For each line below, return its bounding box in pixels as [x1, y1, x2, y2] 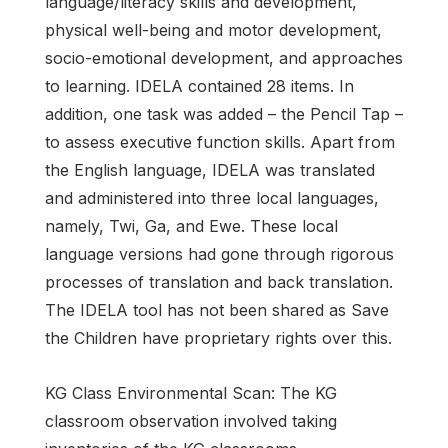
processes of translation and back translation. [45, 271, 393, 292]
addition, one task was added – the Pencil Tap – [45, 103, 403, 124]
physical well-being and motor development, [45, 19, 382, 40]
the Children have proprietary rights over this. [45, 327, 392, 348]
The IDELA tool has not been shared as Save [45, 299, 389, 320]
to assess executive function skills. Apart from [45, 131, 395, 152]
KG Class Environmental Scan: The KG [45, 382, 337, 403]
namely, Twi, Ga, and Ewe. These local [45, 215, 338, 236]
